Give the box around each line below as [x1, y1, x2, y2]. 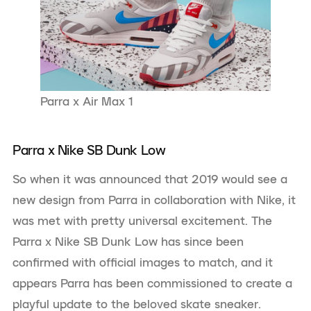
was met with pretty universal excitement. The [12, 213, 272, 229]
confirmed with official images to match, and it [12, 255, 273, 271]
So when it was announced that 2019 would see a [12, 171, 287, 187]
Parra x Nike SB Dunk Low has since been [12, 234, 244, 250]
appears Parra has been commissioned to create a [12, 276, 292, 292]
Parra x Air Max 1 [40, 94, 133, 110]
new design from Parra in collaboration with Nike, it [12, 192, 296, 208]
